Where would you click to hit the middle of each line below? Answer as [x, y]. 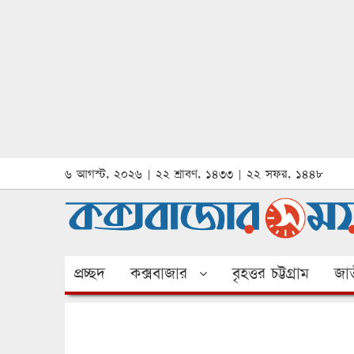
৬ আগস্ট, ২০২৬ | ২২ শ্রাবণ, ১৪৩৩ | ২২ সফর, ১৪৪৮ [194, 174]
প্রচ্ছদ [90, 273]
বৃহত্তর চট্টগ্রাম [271, 273]
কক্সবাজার [159, 273]
